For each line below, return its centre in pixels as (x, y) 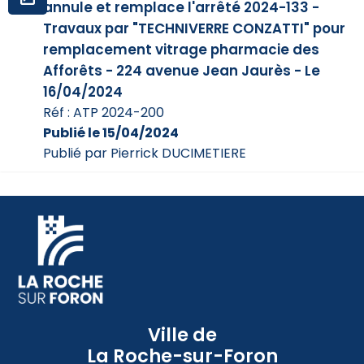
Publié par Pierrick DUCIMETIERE (145, 154)
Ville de (182, 334)
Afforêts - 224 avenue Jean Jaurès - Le (182, 71)
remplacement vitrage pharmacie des (182, 50)
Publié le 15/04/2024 (111, 133)
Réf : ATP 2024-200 (104, 113)
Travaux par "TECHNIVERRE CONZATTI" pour (195, 29)
